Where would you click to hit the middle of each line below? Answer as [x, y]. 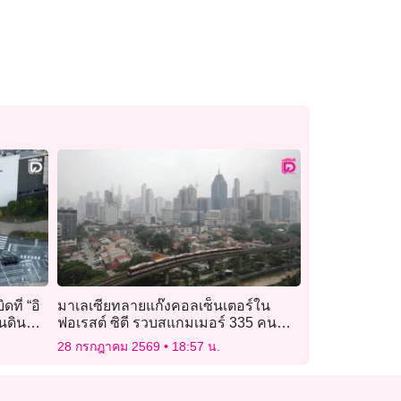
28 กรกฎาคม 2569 [110, 346]
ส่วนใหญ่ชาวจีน [107, 339]
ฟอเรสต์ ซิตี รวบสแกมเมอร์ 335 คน [166, 322]
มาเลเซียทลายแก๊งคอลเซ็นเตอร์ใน [163, 305]
